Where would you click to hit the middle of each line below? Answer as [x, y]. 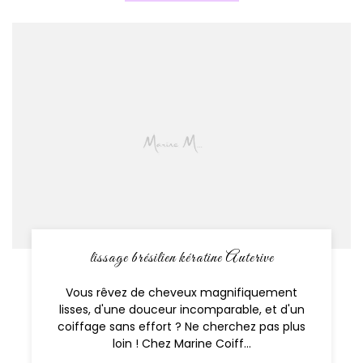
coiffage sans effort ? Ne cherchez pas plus [181, 326]
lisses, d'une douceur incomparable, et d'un [181, 309]
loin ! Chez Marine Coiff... [181, 343]
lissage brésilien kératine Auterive [181, 258]
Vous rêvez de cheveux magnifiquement [181, 292]
